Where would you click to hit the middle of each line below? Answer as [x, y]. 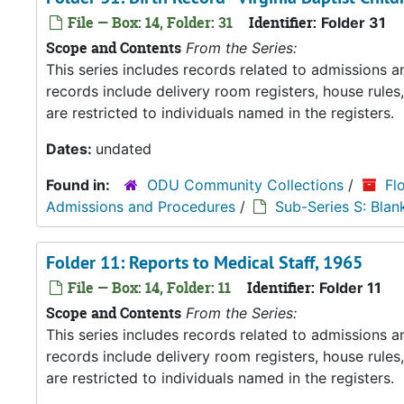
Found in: [80, 185]
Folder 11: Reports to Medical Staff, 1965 [204, 262]
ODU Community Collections [245, 185]
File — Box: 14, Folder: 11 [147, 288]
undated [124, 149]
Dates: [71, 149]
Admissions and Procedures [141, 207]
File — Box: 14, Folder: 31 [148, 23]
